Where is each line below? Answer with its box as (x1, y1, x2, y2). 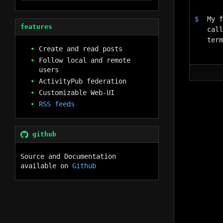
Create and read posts (38, 45, 122, 53)
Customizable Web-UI (38, 89, 114, 97)
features (20, 23, 52, 30)
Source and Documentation (20, 152, 116, 160)
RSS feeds (38, 100, 75, 108)
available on (20, 162, 72, 170)
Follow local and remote (38, 56, 130, 64)
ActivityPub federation (38, 77, 126, 85)
